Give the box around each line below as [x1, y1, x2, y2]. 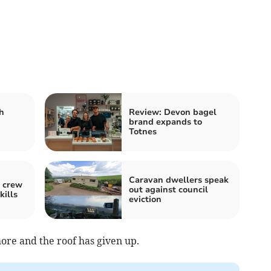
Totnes [129, 125, 157, 137]
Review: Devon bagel [129, 106, 217, 118]
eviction [129, 193, 162, 205]
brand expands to [129, 116, 202, 128]
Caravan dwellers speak [129, 174, 229, 186]
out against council [129, 183, 208, 195]
